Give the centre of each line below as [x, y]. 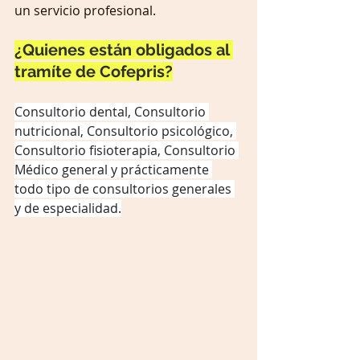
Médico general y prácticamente [113, 170]
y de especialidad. [68, 209]
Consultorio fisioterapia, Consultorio [127, 151]
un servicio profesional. [85, 11]
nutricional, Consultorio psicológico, [125, 131]
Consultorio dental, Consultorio [112, 112]
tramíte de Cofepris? [94, 72]
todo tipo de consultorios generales [125, 189]
